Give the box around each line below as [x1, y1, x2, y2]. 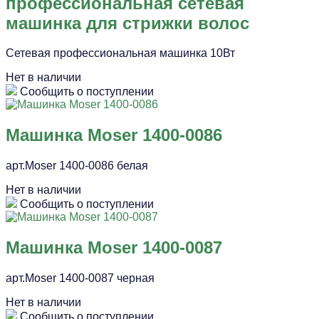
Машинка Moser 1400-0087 [6, 238, 222, 258]
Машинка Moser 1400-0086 [6, 125, 222, 145]
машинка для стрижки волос [6, 13, 249, 33]
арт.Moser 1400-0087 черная [6, 272, 155, 285]
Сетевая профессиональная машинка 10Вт [6, 47, 235, 60]
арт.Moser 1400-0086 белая [6, 159, 148, 172]
